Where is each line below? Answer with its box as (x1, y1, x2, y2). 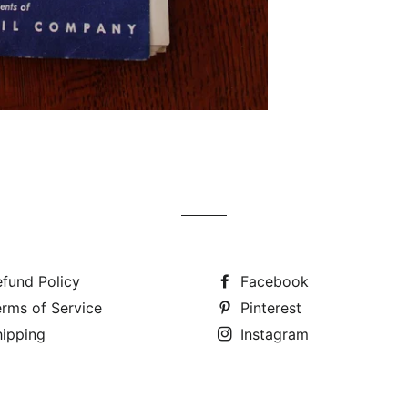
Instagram (236, 325, 309, 344)
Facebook (236, 272, 309, 291)
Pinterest (236, 299, 301, 318)
